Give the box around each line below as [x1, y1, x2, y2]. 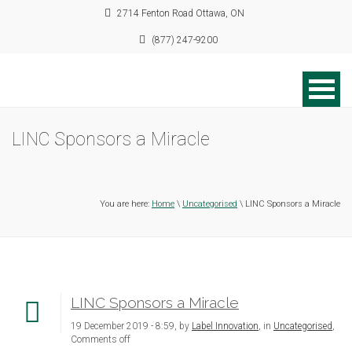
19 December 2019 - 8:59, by [71, 321, 192, 332]
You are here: [100, 199, 152, 209]
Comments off [71, 334, 130, 345]
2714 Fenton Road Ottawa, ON [115, 8, 245, 19]
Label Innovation [192, 321, 258, 332]
